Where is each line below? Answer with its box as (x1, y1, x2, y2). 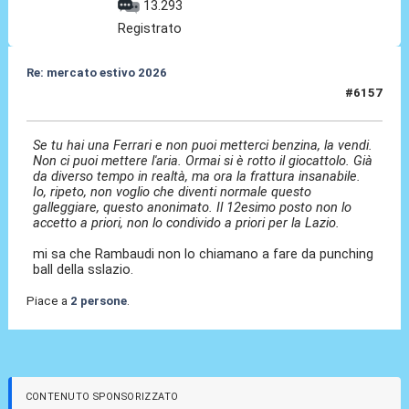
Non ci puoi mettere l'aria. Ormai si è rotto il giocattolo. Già (33, 152, 373, 169)
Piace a (26, 294, 70, 309)
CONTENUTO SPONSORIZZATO (25, 390, 179, 403)
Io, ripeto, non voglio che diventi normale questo (33, 183, 312, 200)
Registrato (118, 19, 183, 37)
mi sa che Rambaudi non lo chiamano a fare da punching (33, 245, 374, 262)
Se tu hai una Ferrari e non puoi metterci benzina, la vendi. (33, 136, 373, 153)
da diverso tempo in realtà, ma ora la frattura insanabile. (33, 167, 362, 184)
